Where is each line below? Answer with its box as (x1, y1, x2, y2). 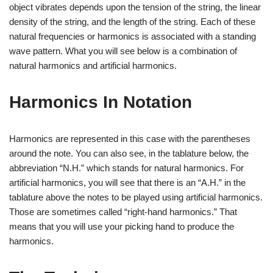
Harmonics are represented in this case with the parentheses (9, 133, 250, 144)
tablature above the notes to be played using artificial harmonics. (9, 191, 263, 202)
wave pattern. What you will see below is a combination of (9, 45, 237, 56)
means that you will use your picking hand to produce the (9, 221, 234, 232)
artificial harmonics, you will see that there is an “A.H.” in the (9, 177, 246, 188)
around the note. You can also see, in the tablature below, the (9, 147, 249, 158)
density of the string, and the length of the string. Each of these (9, 16, 255, 27)
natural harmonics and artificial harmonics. (9, 60, 177, 71)
